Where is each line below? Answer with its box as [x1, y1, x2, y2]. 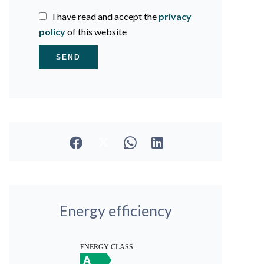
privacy [159, 11, 192, 22]
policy [39, 26, 65, 37]
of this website [65, 26, 127, 37]
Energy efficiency [59, 202, 172, 220]
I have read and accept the [52, 11, 159, 22]
